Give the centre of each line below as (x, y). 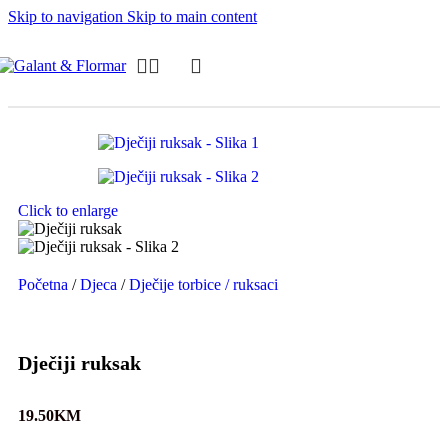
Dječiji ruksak (79, 362)
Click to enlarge (68, 210)
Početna (45, 284)
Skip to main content (192, 16)
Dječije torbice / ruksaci (203, 284)
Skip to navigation (67, 16)
